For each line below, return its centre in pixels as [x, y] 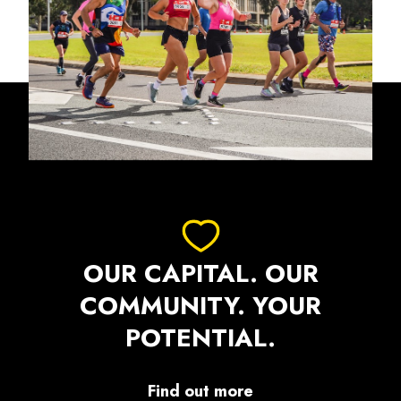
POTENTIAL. [200, 337]
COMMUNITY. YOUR [200, 305]
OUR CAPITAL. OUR [200, 273]
